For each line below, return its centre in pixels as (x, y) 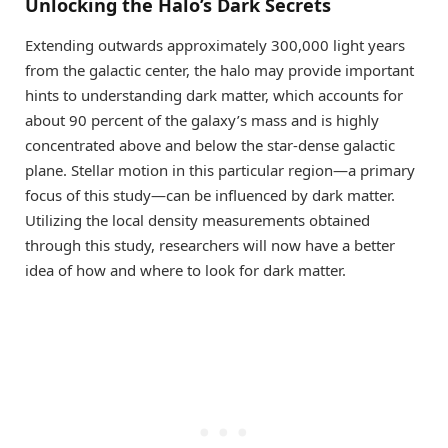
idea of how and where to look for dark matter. (185, 270)
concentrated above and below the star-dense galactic (210, 145)
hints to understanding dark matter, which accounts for (214, 95)
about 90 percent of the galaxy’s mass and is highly (202, 120)
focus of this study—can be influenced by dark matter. (210, 195)
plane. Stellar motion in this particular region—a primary (220, 170)
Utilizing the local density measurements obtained (197, 220)
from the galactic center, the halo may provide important (219, 70)
